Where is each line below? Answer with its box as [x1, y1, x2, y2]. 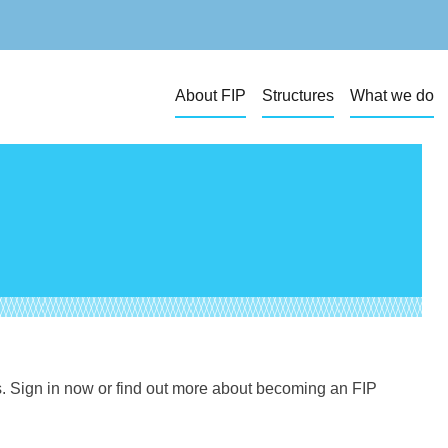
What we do [350, 87, 435, 104]
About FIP [175, 87, 247, 104]
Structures [262, 87, 335, 104]
